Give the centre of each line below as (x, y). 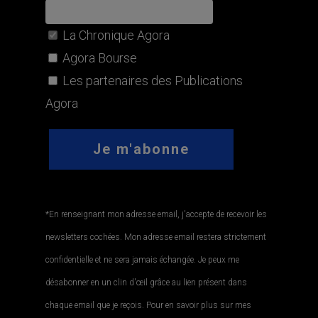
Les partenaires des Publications (152, 81)
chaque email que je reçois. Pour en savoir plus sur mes (149, 305)
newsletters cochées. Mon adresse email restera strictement (156, 237)
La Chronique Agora (115, 35)
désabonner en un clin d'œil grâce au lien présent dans (147, 283)
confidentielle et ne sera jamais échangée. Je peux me (143, 260)
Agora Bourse (99, 58)
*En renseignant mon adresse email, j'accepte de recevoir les (157, 214)
